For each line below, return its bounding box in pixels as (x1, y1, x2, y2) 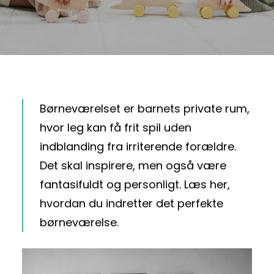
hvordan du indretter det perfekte (40, 196, 223, 211)
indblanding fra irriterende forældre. (40, 139, 236, 154)
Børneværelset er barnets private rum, (40, 101, 250, 116)
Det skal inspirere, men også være (40, 158, 226, 173)
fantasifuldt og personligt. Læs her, (40, 177, 230, 192)
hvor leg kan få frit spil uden (40, 120, 191, 135)
